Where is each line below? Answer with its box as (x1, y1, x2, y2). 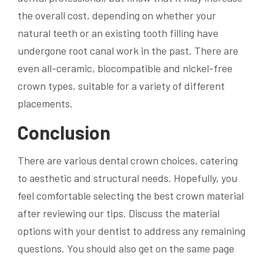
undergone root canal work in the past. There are (18, 43, 238, 57)
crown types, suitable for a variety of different (18, 79, 225, 92)
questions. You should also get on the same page (18, 242, 234, 255)
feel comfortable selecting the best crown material (18, 189, 244, 203)
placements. (18, 96, 73, 110)
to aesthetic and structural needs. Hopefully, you (18, 171, 237, 185)
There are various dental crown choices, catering (18, 154, 238, 167)
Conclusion (18, 120, 110, 143)
